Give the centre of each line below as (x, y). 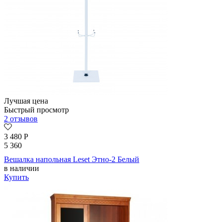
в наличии (22, 168)
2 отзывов (21, 119)
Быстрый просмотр (36, 110)
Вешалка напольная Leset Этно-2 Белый (72, 160)
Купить (16, 177)
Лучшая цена (26, 101)
